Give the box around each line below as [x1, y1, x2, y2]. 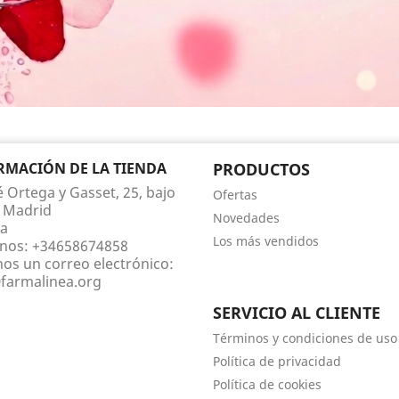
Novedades [213, 209, 280, 227]
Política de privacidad [213, 353, 341, 370]
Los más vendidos [213, 232, 319, 250]
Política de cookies [213, 376, 322, 394]
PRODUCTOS [213, 159, 310, 181]
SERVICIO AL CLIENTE [213, 302, 380, 324]
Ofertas [213, 186, 257, 204]
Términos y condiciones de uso [213, 330, 397, 347]
